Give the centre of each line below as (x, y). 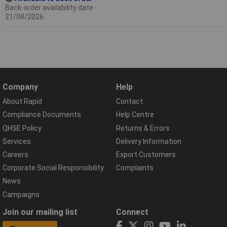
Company (20, 87)
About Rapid (22, 102)
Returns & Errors (143, 128)
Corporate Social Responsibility (53, 168)
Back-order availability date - (51, 7)
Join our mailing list (40, 212)
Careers (15, 154)
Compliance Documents (42, 115)
